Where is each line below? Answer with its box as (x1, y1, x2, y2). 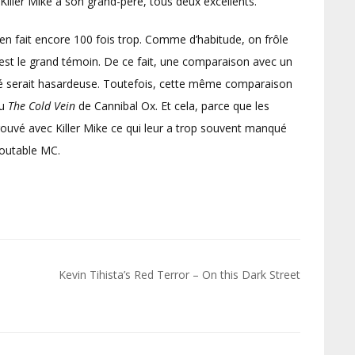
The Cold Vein (8, 98, 75, 113)
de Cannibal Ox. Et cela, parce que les (75, 98, 269, 113)
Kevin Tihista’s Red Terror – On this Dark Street (59, 267, 300, 282)
